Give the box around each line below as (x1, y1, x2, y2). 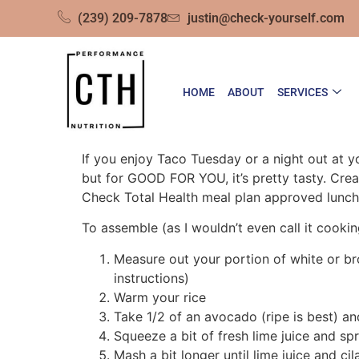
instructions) (114, 269, 189, 286)
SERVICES (276, 86, 328, 99)
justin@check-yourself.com (188, 10, 345, 26)
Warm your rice (114, 288, 206, 305)
